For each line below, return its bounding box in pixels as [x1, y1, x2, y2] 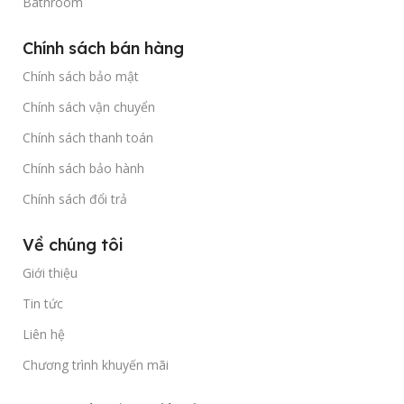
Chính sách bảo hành [23, 159, 144, 177]
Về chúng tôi [23, 234, 123, 255]
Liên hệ [23, 325, 65, 343]
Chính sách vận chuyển [23, 97, 155, 115]
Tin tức [23, 294, 63, 312]
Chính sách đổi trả [23, 189, 127, 207]
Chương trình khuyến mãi [23, 355, 169, 373]
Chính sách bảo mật [23, 67, 139, 85]
